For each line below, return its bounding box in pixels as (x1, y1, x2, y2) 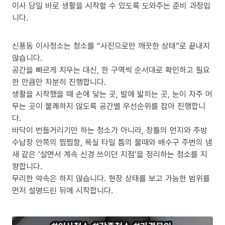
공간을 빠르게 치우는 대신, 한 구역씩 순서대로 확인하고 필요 (12, 64, 210, 75)
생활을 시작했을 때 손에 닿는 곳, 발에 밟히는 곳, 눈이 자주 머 (12, 88, 212, 99)
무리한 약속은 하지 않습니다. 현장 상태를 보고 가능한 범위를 (12, 173, 210, 184)
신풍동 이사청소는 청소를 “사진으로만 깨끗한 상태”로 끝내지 (12, 40, 210, 51)
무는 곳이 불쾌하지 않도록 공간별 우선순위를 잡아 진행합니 (12, 100, 205, 111)
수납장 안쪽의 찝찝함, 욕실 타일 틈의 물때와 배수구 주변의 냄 (12, 137, 212, 148)
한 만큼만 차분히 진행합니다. (12, 76, 106, 87)
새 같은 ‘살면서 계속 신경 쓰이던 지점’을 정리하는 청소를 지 (12, 149, 207, 160)
